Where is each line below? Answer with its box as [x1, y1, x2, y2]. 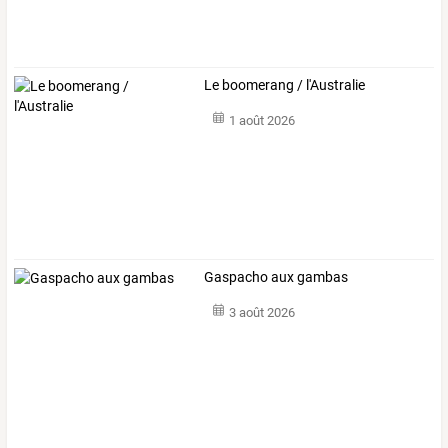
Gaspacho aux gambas [204, 269, 349, 286]
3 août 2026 [228, 305, 295, 321]
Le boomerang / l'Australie [204, 76, 366, 93]
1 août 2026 [228, 113, 295, 129]
